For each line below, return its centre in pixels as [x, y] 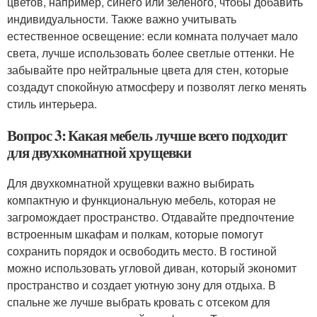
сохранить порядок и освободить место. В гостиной [142, 251]
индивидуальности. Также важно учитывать [122, 19]
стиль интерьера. [52, 104]
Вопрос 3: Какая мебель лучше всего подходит [147, 135]
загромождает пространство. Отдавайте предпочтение [151, 217]
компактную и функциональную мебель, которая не [142, 200]
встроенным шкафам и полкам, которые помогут [135, 234]
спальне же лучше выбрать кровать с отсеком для [139, 302]
